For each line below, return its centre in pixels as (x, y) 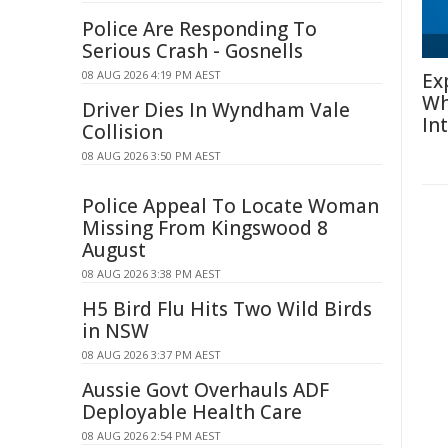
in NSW (115, 331)
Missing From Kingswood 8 (205, 228)
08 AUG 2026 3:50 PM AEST (151, 155)
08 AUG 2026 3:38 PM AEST (151, 273)
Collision (122, 132)
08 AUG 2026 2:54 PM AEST (151, 435)
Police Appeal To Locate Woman (230, 206)
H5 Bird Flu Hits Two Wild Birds (227, 309)
